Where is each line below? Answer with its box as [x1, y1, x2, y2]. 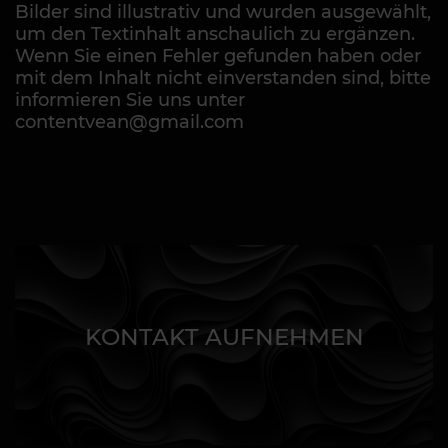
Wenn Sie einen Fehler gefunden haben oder [15, 45, 421, 68]
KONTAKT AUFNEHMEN [84, 322, 364, 351]
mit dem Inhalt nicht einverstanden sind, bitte [15, 67, 431, 90]
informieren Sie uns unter [15, 89, 245, 112]
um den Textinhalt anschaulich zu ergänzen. [15, 23, 415, 46]
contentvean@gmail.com [15, 111, 244, 134]
